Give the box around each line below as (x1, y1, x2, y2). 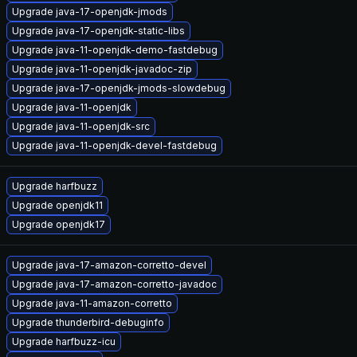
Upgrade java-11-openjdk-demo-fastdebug (12, 44, 218, 56)
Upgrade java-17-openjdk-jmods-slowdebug (12, 82, 226, 94)
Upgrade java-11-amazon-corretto (12, 297, 172, 309)
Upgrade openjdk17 (12, 218, 105, 230)
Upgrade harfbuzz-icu (12, 335, 116, 347)
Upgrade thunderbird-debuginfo (12, 316, 164, 328)
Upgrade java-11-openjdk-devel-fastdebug (12, 139, 217, 151)
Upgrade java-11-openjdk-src (12, 120, 150, 132)
